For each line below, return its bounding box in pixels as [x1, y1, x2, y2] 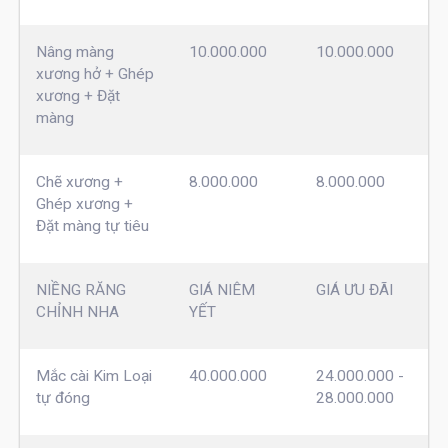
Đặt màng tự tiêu [35, 216, 149, 235]
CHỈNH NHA [35, 302, 119, 321]
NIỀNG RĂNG [35, 280, 126, 299]
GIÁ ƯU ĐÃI [315, 280, 393, 299]
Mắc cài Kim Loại [35, 366, 152, 385]
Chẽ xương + [35, 172, 123, 191]
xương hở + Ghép [35, 64, 154, 83]
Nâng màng [35, 42, 114, 61]
